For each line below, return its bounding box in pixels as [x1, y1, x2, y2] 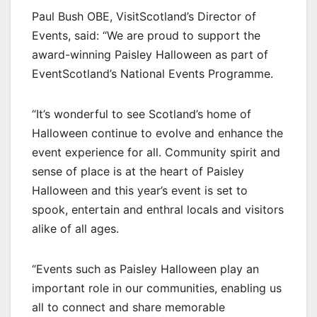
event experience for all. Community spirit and [32, 145, 280, 160]
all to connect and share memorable [32, 300, 225, 315]
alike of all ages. [32, 221, 119, 236]
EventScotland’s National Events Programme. [32, 67, 273, 81]
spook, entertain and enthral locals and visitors [32, 202, 284, 217]
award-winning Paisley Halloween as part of [32, 47, 268, 62]
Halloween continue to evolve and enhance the [32, 126, 283, 141]
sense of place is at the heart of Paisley [32, 164, 244, 179]
